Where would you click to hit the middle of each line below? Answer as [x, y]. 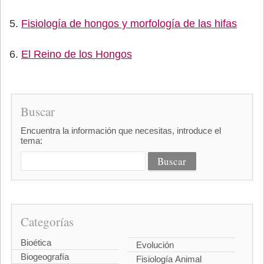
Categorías [47, 221]
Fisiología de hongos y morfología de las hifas [129, 23]
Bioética [36, 242]
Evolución [155, 245]
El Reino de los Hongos [77, 54]
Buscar [37, 111]
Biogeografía [44, 256]
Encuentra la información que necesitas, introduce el [121, 130]
